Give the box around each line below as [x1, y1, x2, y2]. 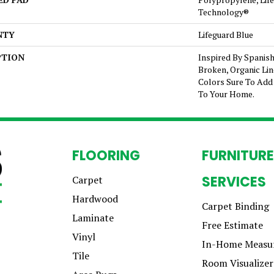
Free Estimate [202, 218, 263, 232]
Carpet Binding [202, 199, 269, 213]
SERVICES [202, 172, 266, 191]
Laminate [72, 211, 114, 224]
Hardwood [72, 192, 118, 206]
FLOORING [72, 146, 140, 165]
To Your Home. [198, 88, 254, 100]
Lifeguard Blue [198, 29, 253, 40]
